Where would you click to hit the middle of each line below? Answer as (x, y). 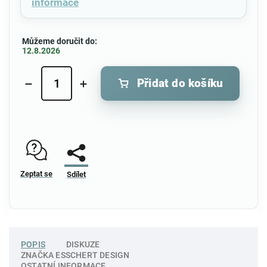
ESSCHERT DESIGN (92, 255)
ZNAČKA (38, 255)
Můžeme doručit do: (60, 41)
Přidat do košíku (180, 83)
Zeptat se (36, 173)
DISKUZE (83, 244)
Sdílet (76, 174)
